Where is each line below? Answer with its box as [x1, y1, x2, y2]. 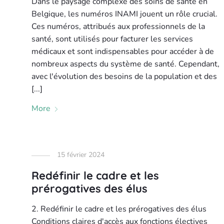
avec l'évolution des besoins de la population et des [31, 71, 217, 82]
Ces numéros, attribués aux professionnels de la [31, 21, 205, 32]
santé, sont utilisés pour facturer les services [31, 33, 193, 44]
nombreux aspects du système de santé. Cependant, [31, 58, 219, 69]
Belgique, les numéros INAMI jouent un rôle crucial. [31, 8, 217, 19]
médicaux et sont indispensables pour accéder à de [31, 46, 214, 57]
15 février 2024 [56, 150, 104, 159]
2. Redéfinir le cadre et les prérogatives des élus [31, 203, 206, 214]
